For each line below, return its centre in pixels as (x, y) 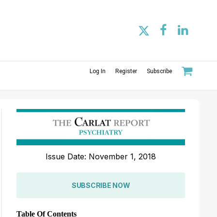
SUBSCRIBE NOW (101, 185)
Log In (98, 71)
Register (126, 71)
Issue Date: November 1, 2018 (101, 156)
